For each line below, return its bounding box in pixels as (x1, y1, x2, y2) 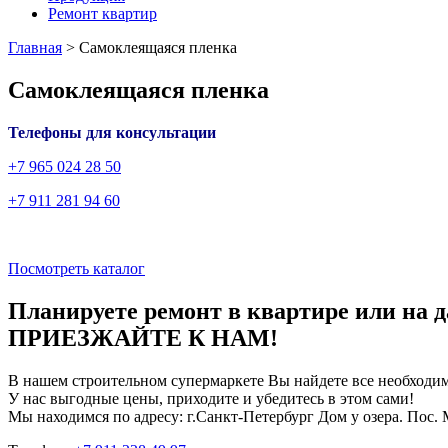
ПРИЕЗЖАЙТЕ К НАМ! (8, 324, 278, 351)
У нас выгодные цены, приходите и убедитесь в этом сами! (8, 389, 414, 407)
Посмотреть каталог (8, 259, 145, 277)
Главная (8, 39, 62, 56)
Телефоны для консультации (8, 123, 216, 141)
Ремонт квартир (48, 5, 157, 22)
